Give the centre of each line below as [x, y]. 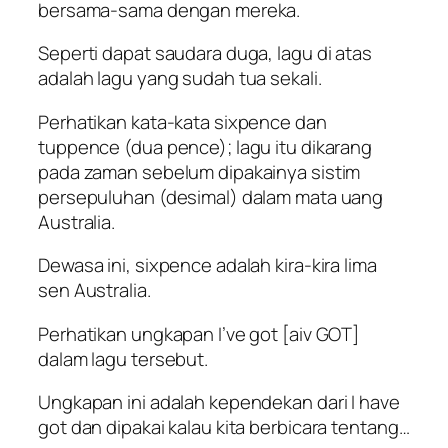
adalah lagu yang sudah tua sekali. [180, 78]
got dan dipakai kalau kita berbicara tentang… [224, 427]
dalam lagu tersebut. [123, 358]
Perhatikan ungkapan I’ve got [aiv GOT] [199, 333]
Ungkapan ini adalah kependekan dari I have [219, 402]
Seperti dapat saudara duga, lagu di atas [205, 53]
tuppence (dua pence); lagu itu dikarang [205, 146]
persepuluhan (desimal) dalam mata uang [211, 196]
